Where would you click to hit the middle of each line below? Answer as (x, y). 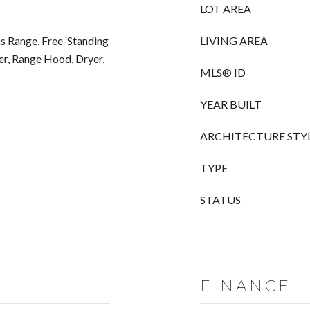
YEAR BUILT (231, 104)
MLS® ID (223, 72)
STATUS (220, 200)
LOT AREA (226, 9)
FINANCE (246, 286)
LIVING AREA (234, 40)
